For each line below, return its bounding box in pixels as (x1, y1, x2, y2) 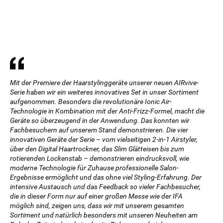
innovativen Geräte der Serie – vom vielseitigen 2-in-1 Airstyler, (10, 135, 198, 143)
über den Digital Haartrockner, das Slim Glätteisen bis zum (10, 145, 184, 153)
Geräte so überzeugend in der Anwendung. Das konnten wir (10, 116, 190, 124)
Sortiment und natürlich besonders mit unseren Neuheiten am (10, 211, 198, 219)
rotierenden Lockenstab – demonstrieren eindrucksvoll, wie (10, 154, 189, 162)
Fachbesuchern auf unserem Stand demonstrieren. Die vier (10, 126, 188, 134)
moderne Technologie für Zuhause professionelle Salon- (10, 164, 179, 172)
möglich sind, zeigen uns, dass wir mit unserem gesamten (10, 202, 184, 210)
